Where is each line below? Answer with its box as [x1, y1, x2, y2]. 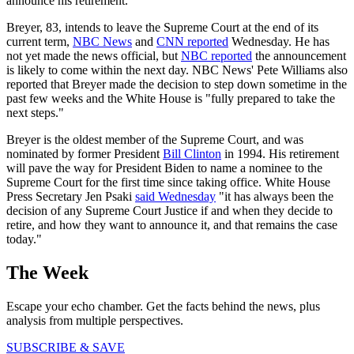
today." [6, 232, 42, 246]
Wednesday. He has [228, 34, 330, 48]
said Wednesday [135, 189, 216, 203]
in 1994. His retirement [221, 146, 339, 160]
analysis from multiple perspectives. [6, 313, 183, 327]
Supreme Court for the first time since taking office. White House [6, 175, 330, 189]
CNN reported [156, 34, 228, 48]
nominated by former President [6, 146, 163, 160]
